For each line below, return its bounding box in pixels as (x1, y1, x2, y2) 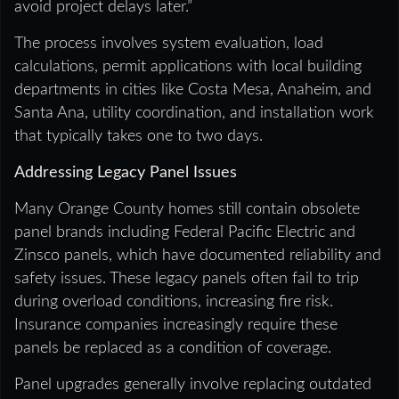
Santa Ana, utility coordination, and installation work (14, 104, 374, 121)
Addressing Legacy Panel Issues (14, 164, 237, 181)
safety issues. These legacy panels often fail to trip (14, 270, 359, 287)
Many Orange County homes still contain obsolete (14, 200, 360, 217)
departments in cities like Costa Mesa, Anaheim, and (14, 81, 371, 98)
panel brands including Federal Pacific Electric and (14, 224, 355, 240)
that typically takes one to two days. (14, 127, 263, 144)
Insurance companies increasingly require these (14, 316, 338, 333)
